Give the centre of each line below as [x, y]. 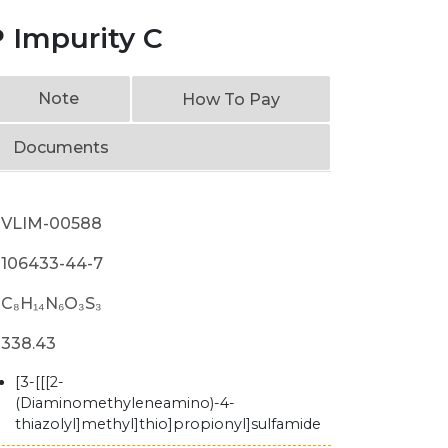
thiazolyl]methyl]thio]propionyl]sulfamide [168, 424]
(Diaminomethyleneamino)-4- [125, 403]
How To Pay [230, 99]
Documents [61, 147]
